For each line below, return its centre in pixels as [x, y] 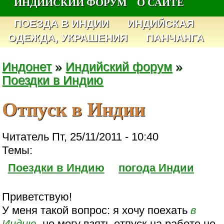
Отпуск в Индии [74, 109]
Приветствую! [37, 196]
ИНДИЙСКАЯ [161, 23]
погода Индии [156, 167]
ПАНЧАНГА [175, 38]
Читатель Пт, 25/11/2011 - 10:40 [80, 136]
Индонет [27, 66]
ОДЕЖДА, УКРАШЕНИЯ [68, 38]
